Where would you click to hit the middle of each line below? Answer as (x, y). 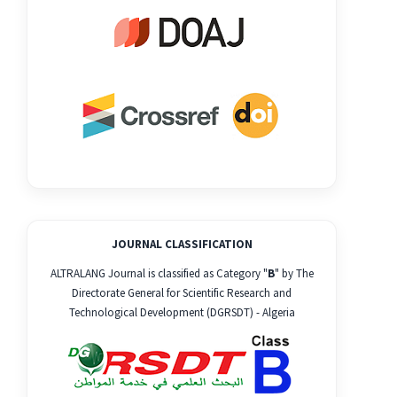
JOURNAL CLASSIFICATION (182, 245)
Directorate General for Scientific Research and (182, 292)
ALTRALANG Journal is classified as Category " (159, 273)
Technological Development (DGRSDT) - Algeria (182, 312)
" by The (294, 273)
